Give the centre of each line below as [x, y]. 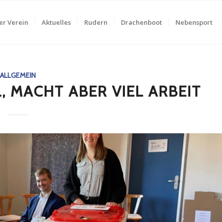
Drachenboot [141, 22]
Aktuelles [56, 22]
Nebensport [194, 22]
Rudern [96, 22]
